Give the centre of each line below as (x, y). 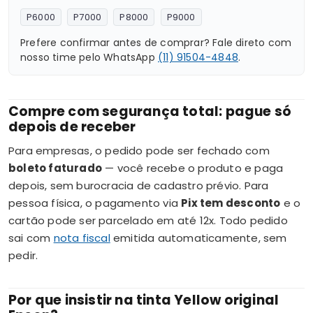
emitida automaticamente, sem (198, 238)
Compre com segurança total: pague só (150, 111)
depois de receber (72, 126)
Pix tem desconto (231, 203)
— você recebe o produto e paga (193, 168)
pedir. (23, 255)
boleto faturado (55, 168)
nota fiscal (82, 238)
